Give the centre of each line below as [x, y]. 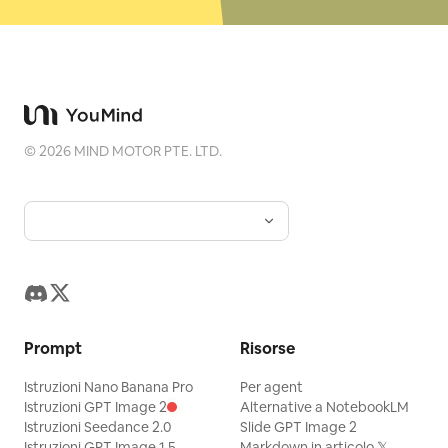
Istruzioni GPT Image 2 [95, 407]
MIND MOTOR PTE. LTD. [146, 151]
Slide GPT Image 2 [298, 427]
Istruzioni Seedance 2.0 [97, 427]
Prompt [53, 348]
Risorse [267, 348]
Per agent [271, 387]
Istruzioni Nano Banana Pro [108, 387]
